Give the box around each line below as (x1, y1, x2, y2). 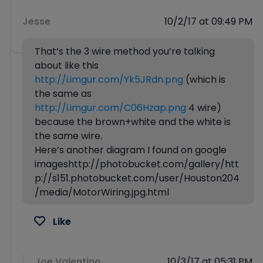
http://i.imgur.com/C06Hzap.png (35, 101, 186, 115)
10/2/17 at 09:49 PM (164, 15, 252, 29)
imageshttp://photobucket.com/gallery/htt (35, 157, 239, 171)
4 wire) (186, 101, 221, 115)
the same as (35, 87, 92, 101)
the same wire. (35, 129, 102, 143)
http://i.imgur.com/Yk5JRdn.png (35, 73, 183, 87)
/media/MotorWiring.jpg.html (35, 186, 169, 200)
